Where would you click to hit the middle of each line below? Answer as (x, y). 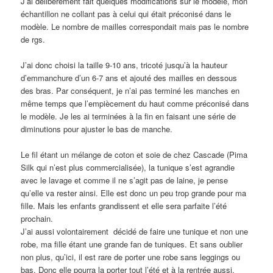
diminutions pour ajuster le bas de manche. (97, 129)
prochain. (37, 218)
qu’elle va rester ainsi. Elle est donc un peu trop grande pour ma (134, 193)
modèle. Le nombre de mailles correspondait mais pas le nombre (135, 26)
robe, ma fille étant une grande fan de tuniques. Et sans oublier (132, 244)
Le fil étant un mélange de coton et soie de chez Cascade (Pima (134, 154)
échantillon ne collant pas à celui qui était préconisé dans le (126, 13)
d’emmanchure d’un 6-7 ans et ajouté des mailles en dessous (129, 77)
